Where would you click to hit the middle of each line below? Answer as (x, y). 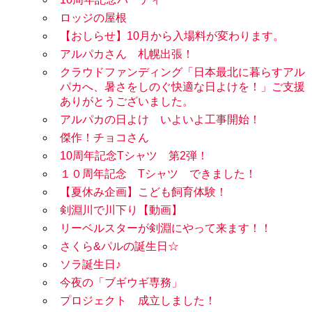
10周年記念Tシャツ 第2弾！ (134, 156)
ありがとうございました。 (127, 102)
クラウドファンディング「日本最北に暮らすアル (182, 72)
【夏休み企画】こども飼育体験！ (143, 192)
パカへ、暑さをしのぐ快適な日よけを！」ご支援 (182, 87)
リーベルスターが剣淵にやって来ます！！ (166, 228)
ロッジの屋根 (93, 18)
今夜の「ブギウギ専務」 (121, 283)
